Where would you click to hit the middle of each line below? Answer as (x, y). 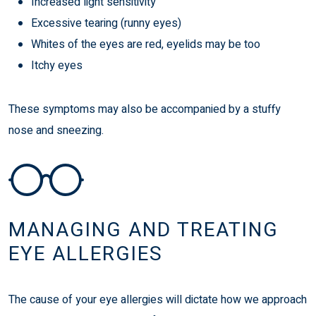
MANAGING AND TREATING (144, 231)
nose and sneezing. (56, 131)
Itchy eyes (57, 66)
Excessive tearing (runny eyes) (106, 24)
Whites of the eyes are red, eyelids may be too (146, 45)
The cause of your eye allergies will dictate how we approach (158, 300)
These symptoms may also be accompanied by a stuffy (145, 110)
